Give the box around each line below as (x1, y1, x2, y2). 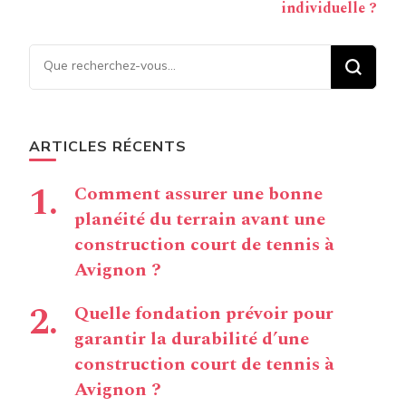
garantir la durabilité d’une (74, 325, 309, 353)
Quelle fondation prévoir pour (74, 300, 333, 327)
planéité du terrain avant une (74, 206, 325, 233)
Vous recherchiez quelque (29, 46, 221, 68)
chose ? (29, 72, 82, 93)
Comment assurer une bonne (74, 180, 323, 208)
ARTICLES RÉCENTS (29, 137, 187, 157)
